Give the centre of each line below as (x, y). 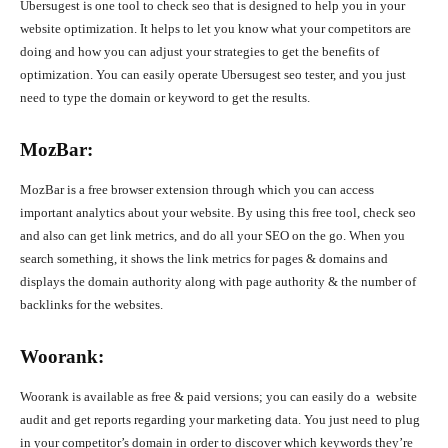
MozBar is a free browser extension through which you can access (197, 190)
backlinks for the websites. (91, 305)
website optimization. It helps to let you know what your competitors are (215, 29)
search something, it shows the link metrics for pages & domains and (204, 259)
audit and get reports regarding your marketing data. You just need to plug (220, 420)
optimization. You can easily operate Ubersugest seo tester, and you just (213, 75)
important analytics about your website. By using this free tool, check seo (218, 213)
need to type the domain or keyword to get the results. (165, 98)
